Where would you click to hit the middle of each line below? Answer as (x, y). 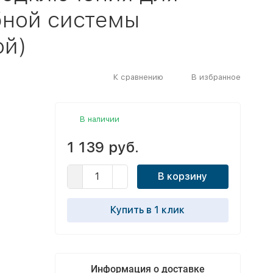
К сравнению (138, 77)
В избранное (216, 77)
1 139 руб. (103, 147)
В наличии (99, 119)
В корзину (183, 176)
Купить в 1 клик (147, 210)
